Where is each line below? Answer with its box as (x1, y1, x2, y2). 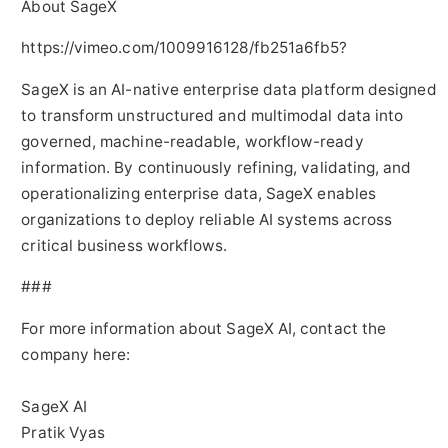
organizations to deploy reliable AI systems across (21, 209, 393, 229)
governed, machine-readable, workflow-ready (21, 131, 364, 151)
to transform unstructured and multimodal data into (21, 105, 404, 125)
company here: (21, 344, 131, 364)
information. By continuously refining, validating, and (21, 157, 412, 177)
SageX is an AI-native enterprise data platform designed (21, 79, 437, 99)
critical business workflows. (21, 235, 228, 255)
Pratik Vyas (21, 422, 106, 442)
